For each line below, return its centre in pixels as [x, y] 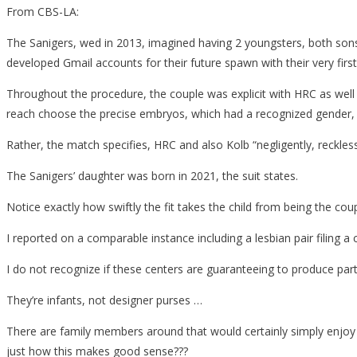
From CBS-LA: [43, 11]
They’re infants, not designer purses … [104, 300]
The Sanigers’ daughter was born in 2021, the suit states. [152, 175]
